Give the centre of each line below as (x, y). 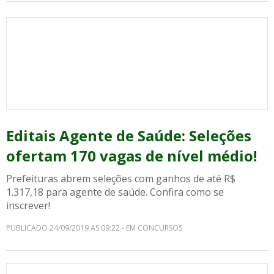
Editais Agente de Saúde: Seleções (129, 135)
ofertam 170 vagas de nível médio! (131, 156)
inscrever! (28, 206)
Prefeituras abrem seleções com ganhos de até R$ (121, 179)
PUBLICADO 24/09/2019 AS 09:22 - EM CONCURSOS (94, 228)
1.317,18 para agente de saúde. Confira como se (115, 192)
